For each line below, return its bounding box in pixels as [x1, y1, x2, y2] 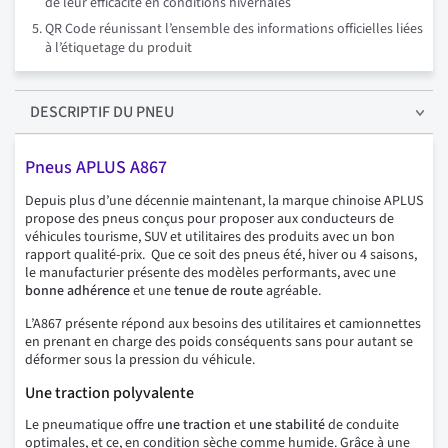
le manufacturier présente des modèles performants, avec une [25, 263, 396, 284]
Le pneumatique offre [25, 415, 157, 436]
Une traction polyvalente [25, 382, 194, 405]
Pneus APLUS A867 [25, 155, 167, 181]
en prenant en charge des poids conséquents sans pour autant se [25, 332, 413, 353]
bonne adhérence [25, 281, 130, 302]
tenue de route [174, 281, 263, 302]
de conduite [325, 415, 399, 436]
